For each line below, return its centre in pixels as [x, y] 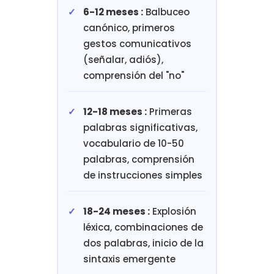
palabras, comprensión [139, 159]
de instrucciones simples [143, 175]
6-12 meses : [113, 12]
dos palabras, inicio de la [143, 243]
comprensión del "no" [133, 75]
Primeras [169, 111]
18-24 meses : [116, 211]
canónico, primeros [129, 28]
